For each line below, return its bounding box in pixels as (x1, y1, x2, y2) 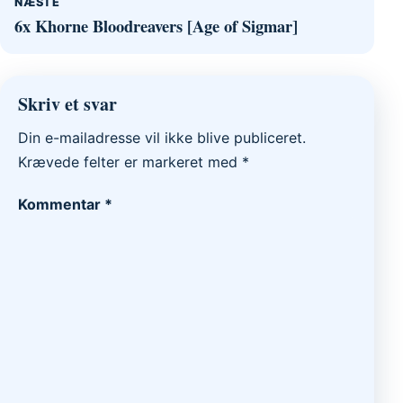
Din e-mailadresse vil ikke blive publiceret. (18, 128, 306, 147)
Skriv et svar (18, 90, 117, 117)
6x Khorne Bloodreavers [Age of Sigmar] (14, 13, 298, 38)
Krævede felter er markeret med (18, 152, 242, 171)
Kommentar (18, 194, 104, 213)
